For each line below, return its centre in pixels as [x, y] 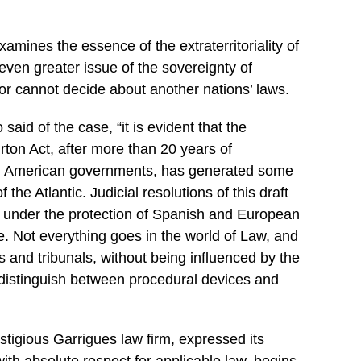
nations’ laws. [244, 89]
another [174, 89]
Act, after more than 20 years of [129, 149]
